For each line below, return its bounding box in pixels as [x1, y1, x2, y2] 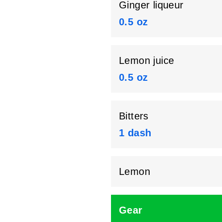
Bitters [119, 111, 149, 122]
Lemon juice [119, 55, 174, 66]
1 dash [119, 127, 152, 139]
